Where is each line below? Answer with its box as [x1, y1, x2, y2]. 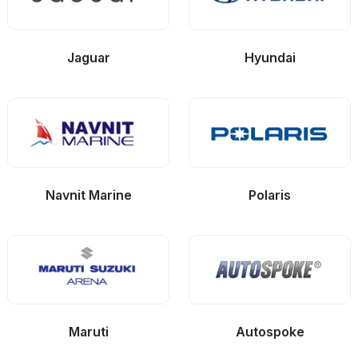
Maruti [68, 323, 109, 340]
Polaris [249, 186, 291, 203]
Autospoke [235, 323, 304, 340]
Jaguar [66, 50, 110, 66]
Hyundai [244, 50, 296, 66]
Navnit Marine [45, 186, 132, 203]
